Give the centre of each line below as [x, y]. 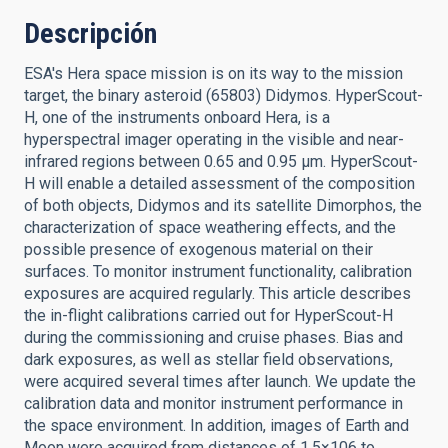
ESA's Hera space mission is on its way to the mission [213, 73]
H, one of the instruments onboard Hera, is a [177, 117]
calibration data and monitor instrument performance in [213, 403]
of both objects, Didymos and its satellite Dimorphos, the [223, 205]
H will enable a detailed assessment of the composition [219, 183]
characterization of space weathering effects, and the [210, 227]
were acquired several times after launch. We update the [220, 381]
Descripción [90, 33]
